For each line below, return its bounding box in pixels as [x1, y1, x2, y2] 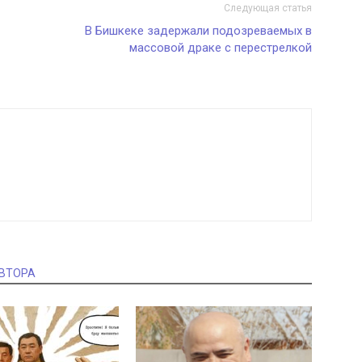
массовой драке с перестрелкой [129, 40, 312, 55]
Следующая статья [224, 2, 312, 14]
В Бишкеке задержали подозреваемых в [85, 23, 312, 38]
